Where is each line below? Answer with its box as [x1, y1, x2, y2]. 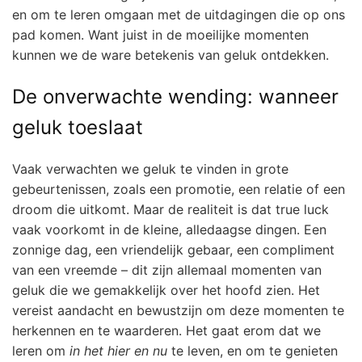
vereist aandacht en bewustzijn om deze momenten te [12, 302, 344, 319]
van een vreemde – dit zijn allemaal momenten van [12, 262, 322, 279]
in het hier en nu [69, 343, 167, 360]
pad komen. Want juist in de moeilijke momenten [12, 27, 309, 44]
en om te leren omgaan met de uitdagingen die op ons [12, 6, 345, 23]
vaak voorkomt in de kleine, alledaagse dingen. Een [12, 221, 326, 238]
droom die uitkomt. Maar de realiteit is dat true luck [12, 201, 329, 218]
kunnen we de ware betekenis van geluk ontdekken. [12, 47, 329, 64]
